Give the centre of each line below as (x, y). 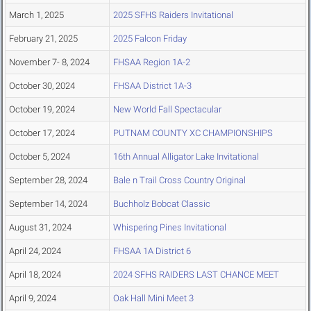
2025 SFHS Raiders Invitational (173, 15)
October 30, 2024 (42, 86)
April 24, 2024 (35, 251)
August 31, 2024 (40, 228)
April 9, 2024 (33, 299)
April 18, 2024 (35, 275)
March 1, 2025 (36, 15)
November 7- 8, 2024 (49, 62)
